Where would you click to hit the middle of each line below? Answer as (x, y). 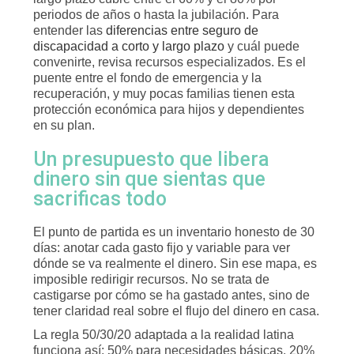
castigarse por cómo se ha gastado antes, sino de (171, 295)
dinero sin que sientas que (149, 179)
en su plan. (64, 125)
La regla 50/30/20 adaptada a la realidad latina (164, 335)
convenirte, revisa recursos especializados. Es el (169, 62)
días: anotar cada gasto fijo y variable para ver (162, 248)
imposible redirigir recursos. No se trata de (151, 279)
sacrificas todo (100, 199)
